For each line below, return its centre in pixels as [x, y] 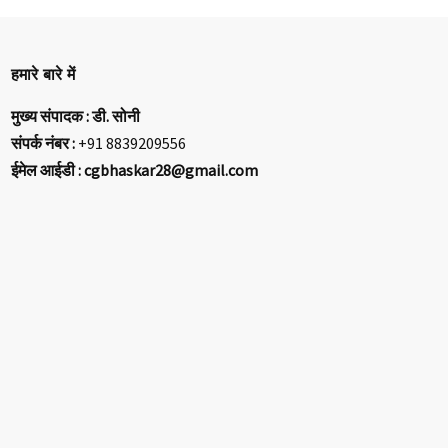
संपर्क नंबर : [45, 143]
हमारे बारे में [43, 75]
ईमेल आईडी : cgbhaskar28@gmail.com [135, 170]
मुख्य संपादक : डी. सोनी [76, 116]
